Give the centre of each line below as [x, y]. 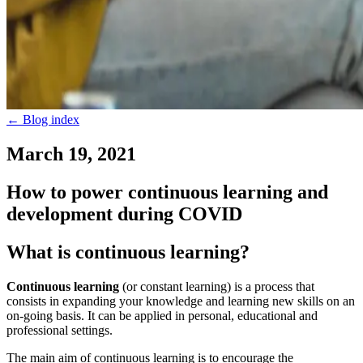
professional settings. [60, 330]
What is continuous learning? [128, 252]
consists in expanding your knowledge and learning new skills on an [181, 301]
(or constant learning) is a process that [217, 286]
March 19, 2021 [71, 154]
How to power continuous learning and [167, 192]
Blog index [51, 120]
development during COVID [124, 214]
